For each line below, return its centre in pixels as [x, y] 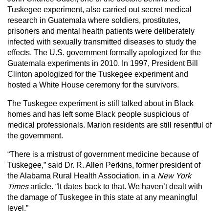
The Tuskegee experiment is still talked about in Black [100, 103]
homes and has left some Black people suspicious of [98, 114]
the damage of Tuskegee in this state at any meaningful [102, 197]
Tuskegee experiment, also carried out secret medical [99, 10]
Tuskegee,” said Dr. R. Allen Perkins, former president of [104, 165]
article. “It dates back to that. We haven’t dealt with [115, 186]
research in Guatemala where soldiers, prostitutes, [94, 20]
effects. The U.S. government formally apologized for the [104, 53]
